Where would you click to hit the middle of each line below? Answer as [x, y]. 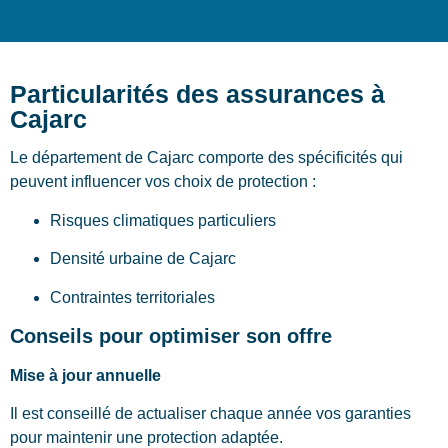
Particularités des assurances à [197, 94]
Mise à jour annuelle [85, 375]
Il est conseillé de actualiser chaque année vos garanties [210, 414]
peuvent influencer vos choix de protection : [163, 182]
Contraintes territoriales [132, 297]
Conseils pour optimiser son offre [171, 336]
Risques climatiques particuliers [163, 220]
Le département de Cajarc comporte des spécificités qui [206, 158]
